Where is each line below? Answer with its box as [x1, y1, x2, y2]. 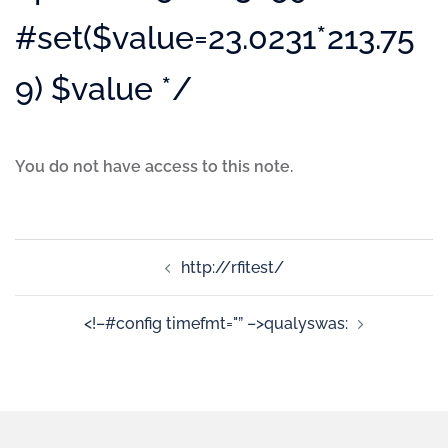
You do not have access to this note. [15, 157, 293, 176]
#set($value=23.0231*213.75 [15, 19, 415, 56]
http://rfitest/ [180, 258, 284, 277]
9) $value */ [15, 70, 192, 107]
